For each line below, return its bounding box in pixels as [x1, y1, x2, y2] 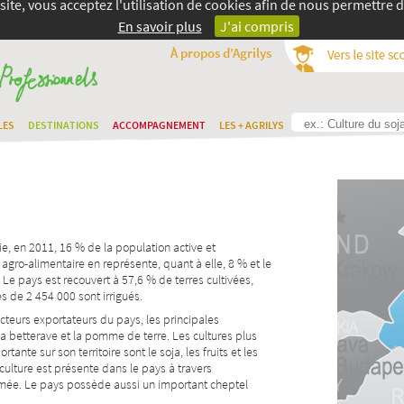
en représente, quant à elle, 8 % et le [85, 255, 271, 271]
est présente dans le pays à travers [33, 360, 212, 376]
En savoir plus [117, 17, 202, 35]
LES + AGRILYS [219, 118, 284, 132]
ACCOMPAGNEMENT [113, 118, 206, 132]
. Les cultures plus [167, 327, 257, 344]
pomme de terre [85, 327, 167, 344]
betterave [9, 327, 58, 344]
